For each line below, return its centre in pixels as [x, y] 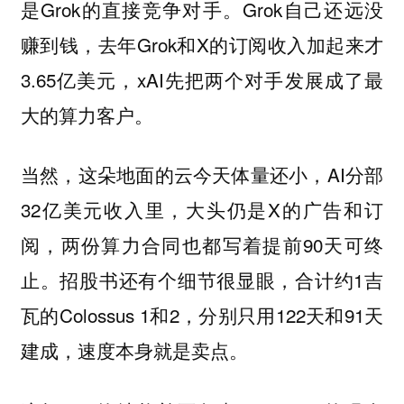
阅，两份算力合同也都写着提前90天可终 [202, 245]
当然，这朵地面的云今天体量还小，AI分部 [202, 174]
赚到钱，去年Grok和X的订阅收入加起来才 [202, 44]
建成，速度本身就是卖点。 [134, 350]
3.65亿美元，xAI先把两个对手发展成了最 [202, 79]
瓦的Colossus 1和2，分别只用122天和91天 [202, 315]
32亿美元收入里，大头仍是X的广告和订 [202, 210]
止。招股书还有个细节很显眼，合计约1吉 [202, 280]
